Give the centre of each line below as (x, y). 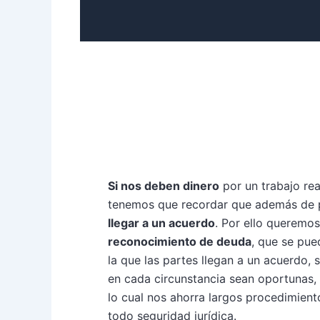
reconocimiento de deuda (180, 241)
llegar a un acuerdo (161, 223)
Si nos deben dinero (164, 186)
